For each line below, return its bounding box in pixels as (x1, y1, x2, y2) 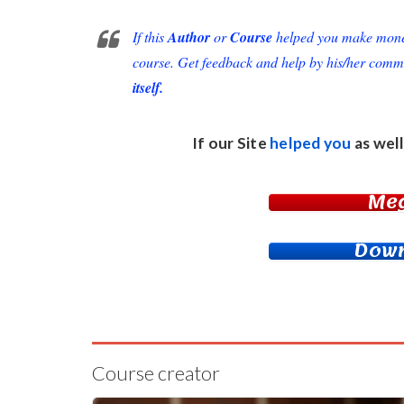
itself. (133, 77, 163, 97)
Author (168, 26, 210, 47)
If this (133, 26, 168, 46)
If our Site (192, 133, 270, 152)
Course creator (92, 360, 220, 385)
